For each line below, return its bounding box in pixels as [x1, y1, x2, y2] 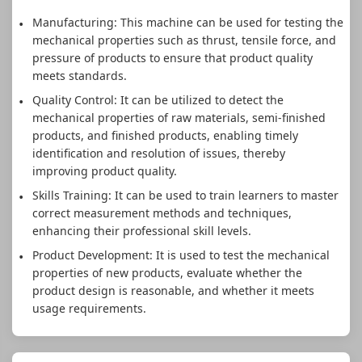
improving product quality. [32, 162, 177, 179]
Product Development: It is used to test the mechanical [32, 246, 330, 263]
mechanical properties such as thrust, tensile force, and [32, 32, 336, 48]
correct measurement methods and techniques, [32, 204, 292, 221]
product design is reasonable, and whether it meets [32, 282, 314, 298]
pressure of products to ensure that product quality [32, 49, 313, 65]
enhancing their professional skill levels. [32, 222, 251, 238]
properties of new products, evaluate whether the [32, 264, 302, 280]
